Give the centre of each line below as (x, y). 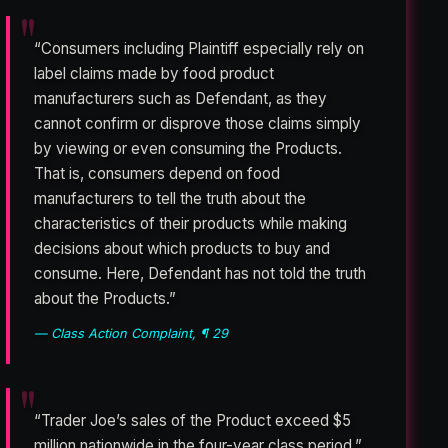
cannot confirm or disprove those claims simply (198, 124)
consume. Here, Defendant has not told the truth (200, 274)
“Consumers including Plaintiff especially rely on (199, 49)
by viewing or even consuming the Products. (188, 149)
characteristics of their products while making (191, 224)
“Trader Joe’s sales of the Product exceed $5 (193, 421)
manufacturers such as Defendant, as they (181, 99)
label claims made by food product (154, 74)
